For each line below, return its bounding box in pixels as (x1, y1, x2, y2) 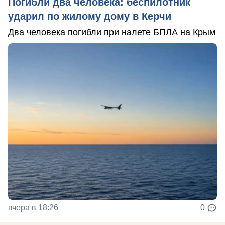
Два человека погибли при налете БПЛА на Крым (8, 27, 215, 38)
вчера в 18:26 (8, 203, 58, 212)
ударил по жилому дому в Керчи (8, 11, 171, 22)
